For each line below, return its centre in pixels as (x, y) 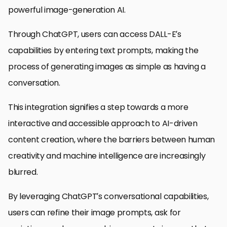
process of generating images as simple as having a (107, 66)
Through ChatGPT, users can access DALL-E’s (95, 34)
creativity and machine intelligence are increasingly (107, 156)
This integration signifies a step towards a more (98, 107)
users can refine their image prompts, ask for (94, 212)
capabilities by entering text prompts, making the (103, 50)
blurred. (23, 172)
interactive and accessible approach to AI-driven (103, 123)
